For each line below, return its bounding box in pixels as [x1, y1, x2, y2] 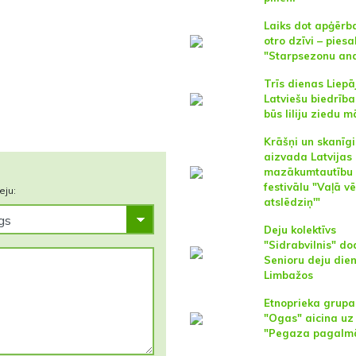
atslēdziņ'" [263, 195, 320, 208]
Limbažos [263, 269, 313, 281]
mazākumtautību [263, 165, 353, 178]
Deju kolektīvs [263, 223, 336, 236]
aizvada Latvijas [263, 150, 352, 163]
